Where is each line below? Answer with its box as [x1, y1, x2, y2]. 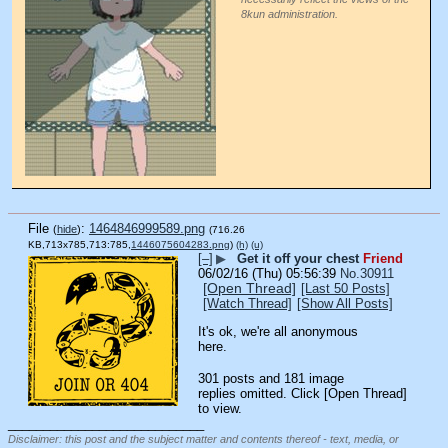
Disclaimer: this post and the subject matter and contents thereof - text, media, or [8, 433, 399, 446]
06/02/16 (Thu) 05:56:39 [198, 265, 336, 281]
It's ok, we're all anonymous [198, 323, 358, 339]
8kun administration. [241, 7, 338, 20]
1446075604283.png [131, 238, 230, 250]
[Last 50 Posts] [301, 280, 390, 296]
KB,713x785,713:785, [28, 238, 131, 250]
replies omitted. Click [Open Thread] [198, 386, 407, 402]
